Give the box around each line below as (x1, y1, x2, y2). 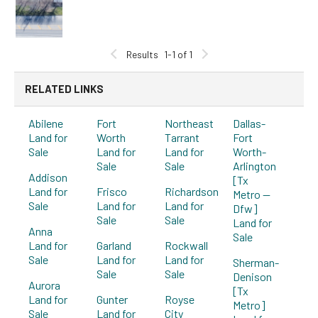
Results (126, 48, 160, 60)
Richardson (165, 184, 219, 198)
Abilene (28, 116, 63, 130)
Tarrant (165, 130, 199, 144)
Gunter (97, 292, 128, 306)
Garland (97, 238, 131, 252)
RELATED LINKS (25, 82, 104, 95)
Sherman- (233, 255, 279, 269)
